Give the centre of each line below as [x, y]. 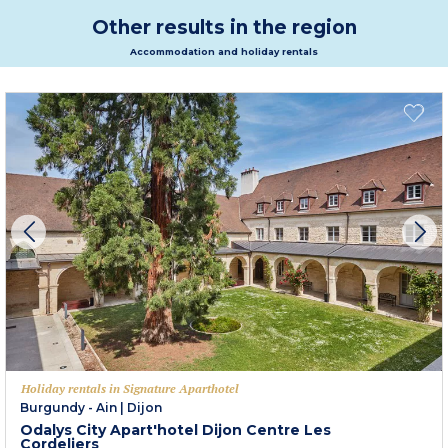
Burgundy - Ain [68, 408]
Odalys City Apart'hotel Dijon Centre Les [175, 430]
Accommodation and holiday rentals [224, 51]
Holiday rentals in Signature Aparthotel [130, 389]
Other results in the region [224, 27]
